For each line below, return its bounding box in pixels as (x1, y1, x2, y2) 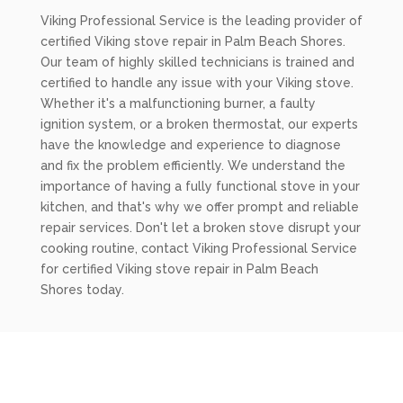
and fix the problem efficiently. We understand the (40, 158, 345, 173)
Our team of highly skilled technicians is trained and (40, 55, 354, 69)
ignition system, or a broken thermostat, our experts (40, 117, 358, 131)
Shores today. (40, 282, 124, 297)
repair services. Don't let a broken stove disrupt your (40, 220, 361, 235)
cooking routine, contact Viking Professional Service (40, 241, 357, 255)
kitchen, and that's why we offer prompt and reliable (40, 200, 359, 214)
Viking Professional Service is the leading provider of (40, 13, 363, 28)
